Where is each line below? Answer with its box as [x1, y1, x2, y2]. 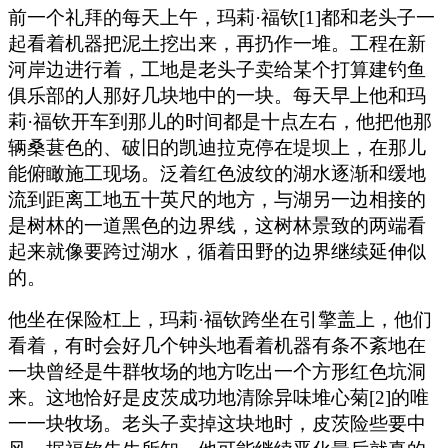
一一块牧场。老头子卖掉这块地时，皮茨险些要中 [8, 412, 426, 434]
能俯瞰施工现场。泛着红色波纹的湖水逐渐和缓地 [8, 162, 426, 184]
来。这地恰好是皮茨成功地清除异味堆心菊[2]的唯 [8, 386, 429, 408]
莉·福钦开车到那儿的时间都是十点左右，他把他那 [8, 110, 432, 132]
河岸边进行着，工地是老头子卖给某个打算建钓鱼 [8, 58, 426, 80]
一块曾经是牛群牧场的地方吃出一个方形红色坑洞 [8, 360, 426, 382]
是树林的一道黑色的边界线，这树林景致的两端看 [8, 214, 426, 236]
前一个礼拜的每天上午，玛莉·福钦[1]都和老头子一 [8, 6, 435, 28]
